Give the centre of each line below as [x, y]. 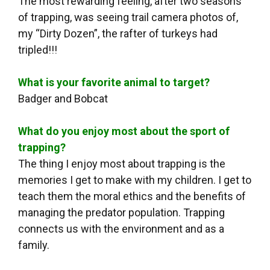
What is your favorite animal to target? [114, 83]
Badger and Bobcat [63, 99]
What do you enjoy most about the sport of [124, 131]
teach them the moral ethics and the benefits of [132, 196]
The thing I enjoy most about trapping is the [122, 164]
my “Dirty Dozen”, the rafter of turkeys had [118, 34]
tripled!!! [38, 50]
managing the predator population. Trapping [121, 213]
